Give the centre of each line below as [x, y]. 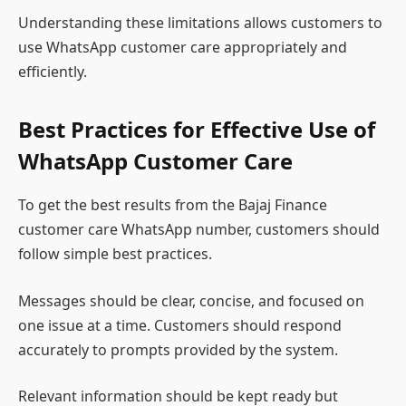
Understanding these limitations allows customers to [200, 22]
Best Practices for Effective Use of [197, 130]
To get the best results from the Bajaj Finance [173, 205]
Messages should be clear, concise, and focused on [191, 300]
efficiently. [53, 71]
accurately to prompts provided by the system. [178, 349]
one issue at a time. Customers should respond [180, 325]
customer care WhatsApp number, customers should [199, 230]
